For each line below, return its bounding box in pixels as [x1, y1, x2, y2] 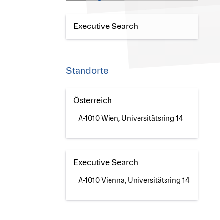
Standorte [66, 66, 109, 76]
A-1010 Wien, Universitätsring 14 [78, 115, 184, 122]
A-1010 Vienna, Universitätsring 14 [78, 177, 190, 184]
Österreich [73, 96, 112, 105]
